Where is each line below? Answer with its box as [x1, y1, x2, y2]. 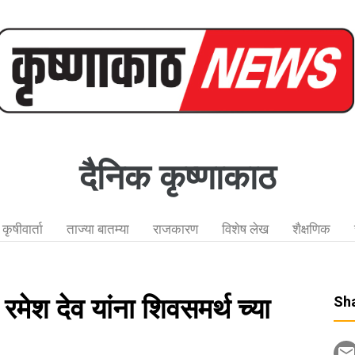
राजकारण [152, 221, 198, 237]
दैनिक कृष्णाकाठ [79, 157, 276, 198]
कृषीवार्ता [2, 221, 43, 237]
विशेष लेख [221, 221, 269, 237]
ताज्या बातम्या [66, 221, 129, 237]
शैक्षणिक [292, 221, 330, 237]
